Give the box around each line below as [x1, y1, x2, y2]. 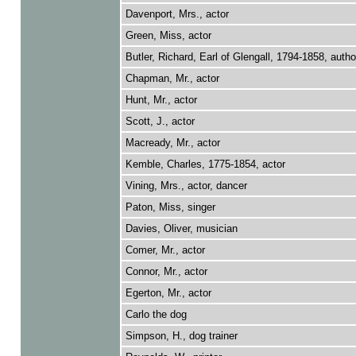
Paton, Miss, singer [125, 201, 215, 213]
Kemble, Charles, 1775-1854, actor [125, 158, 285, 170]
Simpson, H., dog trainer [125, 330, 238, 342]
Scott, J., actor [125, 115, 195, 127]
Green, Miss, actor [125, 29, 211, 41]
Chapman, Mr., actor [125, 72, 219, 84]
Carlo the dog [125, 308, 187, 320]
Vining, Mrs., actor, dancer [125, 180, 247, 192]
